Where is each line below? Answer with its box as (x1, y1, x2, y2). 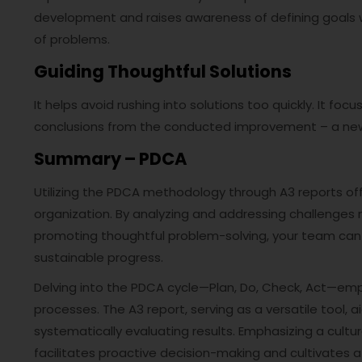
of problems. (34, 31, 110, 48)
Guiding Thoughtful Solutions (34, 60, 292, 83)
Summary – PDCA (34, 147, 187, 170)
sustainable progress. (34, 249, 163, 266)
